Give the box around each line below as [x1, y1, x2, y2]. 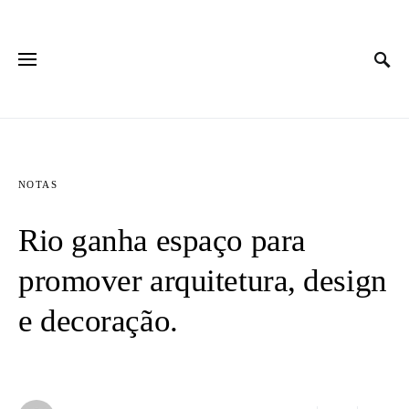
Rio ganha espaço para [18, 223, 306, 258]
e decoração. [18, 303, 178, 339]
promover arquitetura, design [18, 263, 387, 299]
